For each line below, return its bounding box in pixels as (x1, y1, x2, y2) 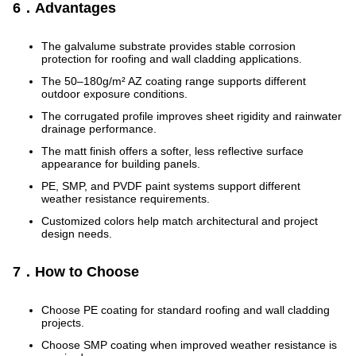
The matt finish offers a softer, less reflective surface (41, 145, 304, 157)
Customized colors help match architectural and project (41, 215, 318, 227)
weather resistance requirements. (41, 192, 210, 205)
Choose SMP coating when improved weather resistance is (41, 339, 337, 351)
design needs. (41, 227, 112, 240)
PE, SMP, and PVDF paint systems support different (41, 180, 300, 192)
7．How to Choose (13, 264, 139, 280)
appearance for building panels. (41, 157, 200, 170)
